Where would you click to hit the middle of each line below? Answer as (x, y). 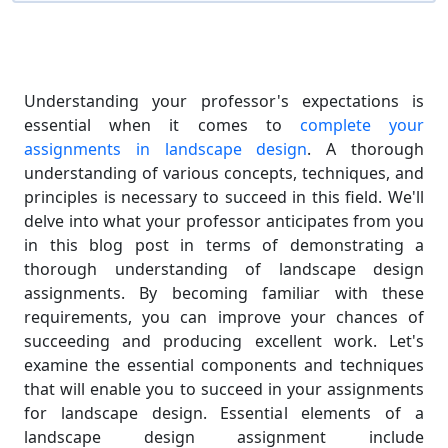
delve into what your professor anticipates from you (224, 221)
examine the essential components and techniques (224, 365)
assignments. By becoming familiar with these (224, 293)
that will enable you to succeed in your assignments (224, 389)
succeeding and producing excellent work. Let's (224, 341)
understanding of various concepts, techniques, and (224, 173)
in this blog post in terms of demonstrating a (224, 245)
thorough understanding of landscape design (224, 269)
